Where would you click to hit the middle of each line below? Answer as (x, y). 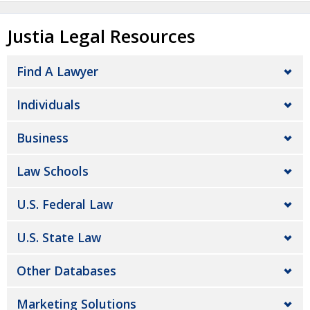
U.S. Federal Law (65, 204)
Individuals (48, 105)
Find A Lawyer (57, 72)
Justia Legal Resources (101, 37)
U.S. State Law (59, 238)
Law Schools (53, 171)
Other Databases (66, 271)
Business (43, 138)
